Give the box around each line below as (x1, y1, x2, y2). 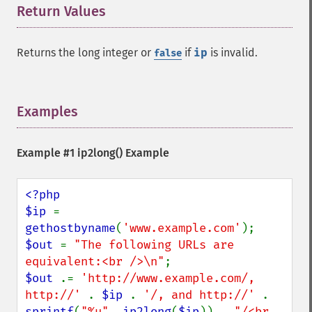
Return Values (17, 3, 106, 19)
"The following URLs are (74, 237, 234, 252)
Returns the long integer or (17, 46, 154, 59)
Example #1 (17, 146, 77, 159)
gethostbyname (25, 221, 116, 235)
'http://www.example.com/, (81, 271, 255, 286)
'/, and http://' (143, 288, 262, 302)
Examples (17, 103, 78, 120)
